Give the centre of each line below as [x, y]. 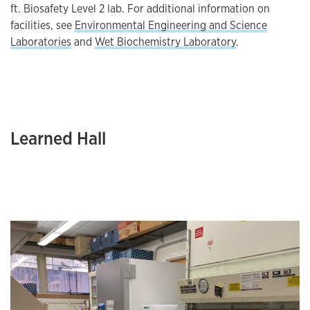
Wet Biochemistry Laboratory [165, 42]
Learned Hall [58, 138]
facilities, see [43, 25]
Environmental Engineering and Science [171, 25]
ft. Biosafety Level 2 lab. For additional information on [140, 9]
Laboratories [41, 42]
